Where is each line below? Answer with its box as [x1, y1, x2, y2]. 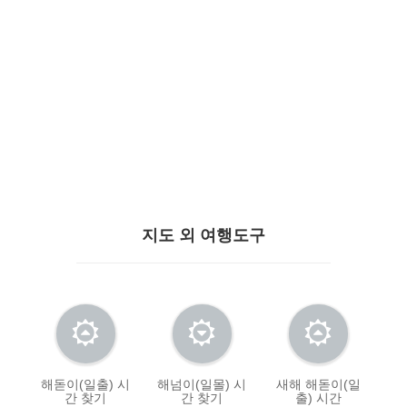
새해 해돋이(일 [275, 377, 361, 392]
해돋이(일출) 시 [41, 377, 131, 392]
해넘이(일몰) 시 [157, 377, 247, 392]
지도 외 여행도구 [142, 226, 265, 244]
